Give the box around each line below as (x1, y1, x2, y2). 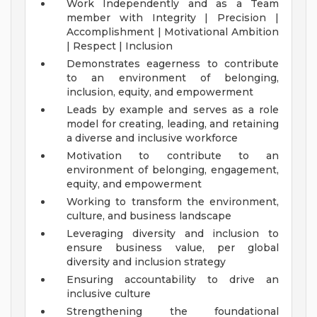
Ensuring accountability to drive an (67, 273, 279, 287)
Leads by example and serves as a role (67, 103, 279, 117)
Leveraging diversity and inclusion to (67, 227, 279, 241)
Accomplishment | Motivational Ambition (67, 25, 279, 39)
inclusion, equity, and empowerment (67, 86, 253, 99)
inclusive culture (67, 287, 151, 301)
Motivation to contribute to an (67, 149, 279, 163)
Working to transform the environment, (67, 195, 279, 209)
